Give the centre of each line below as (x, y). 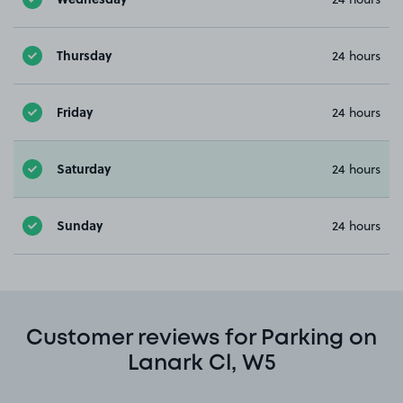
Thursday (84, 55)
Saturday (84, 169)
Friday (75, 112)
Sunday (80, 225)
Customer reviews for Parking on (201, 338)
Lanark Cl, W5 (201, 363)
